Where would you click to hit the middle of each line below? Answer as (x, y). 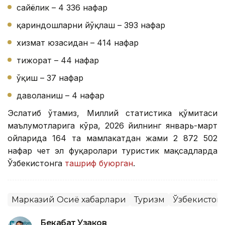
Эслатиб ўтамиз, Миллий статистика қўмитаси (113, 113)
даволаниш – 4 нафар (61, 96)
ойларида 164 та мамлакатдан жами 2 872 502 (113, 138)
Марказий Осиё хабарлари (69, 200)
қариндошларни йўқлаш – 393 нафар (91, 25)
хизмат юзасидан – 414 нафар (78, 43)
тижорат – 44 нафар (58, 61)
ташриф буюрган (99, 163)
